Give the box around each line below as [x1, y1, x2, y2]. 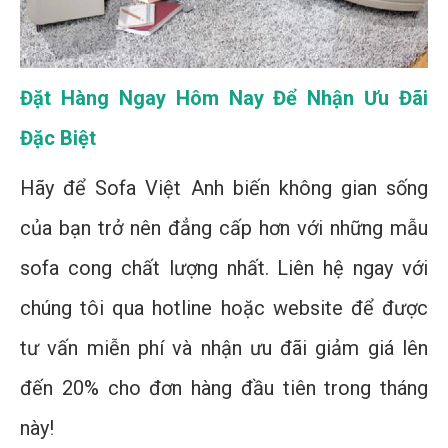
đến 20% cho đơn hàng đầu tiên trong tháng [20, 376, 428, 401]
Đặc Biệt [20, 126, 96, 151]
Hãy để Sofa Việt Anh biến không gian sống [20, 176, 428, 201]
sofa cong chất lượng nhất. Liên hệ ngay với [20, 256, 428, 281]
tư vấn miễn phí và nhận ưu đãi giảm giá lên [20, 336, 428, 361]
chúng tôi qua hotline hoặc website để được [20, 296, 428, 321]
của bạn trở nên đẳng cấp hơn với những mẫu [20, 216, 428, 241]
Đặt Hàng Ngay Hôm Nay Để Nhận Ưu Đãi [20, 86, 428, 111]
